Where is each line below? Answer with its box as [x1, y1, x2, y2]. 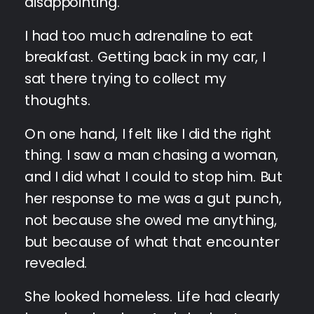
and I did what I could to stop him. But [25, 166, 283, 186]
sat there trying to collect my [25, 68, 227, 88]
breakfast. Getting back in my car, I [25, 47, 265, 67]
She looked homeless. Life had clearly [25, 286, 280, 306]
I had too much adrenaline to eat [25, 25, 254, 46]
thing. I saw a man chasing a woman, [25, 145, 279, 165]
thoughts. [25, 90, 90, 110]
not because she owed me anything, [25, 210, 277, 230]
